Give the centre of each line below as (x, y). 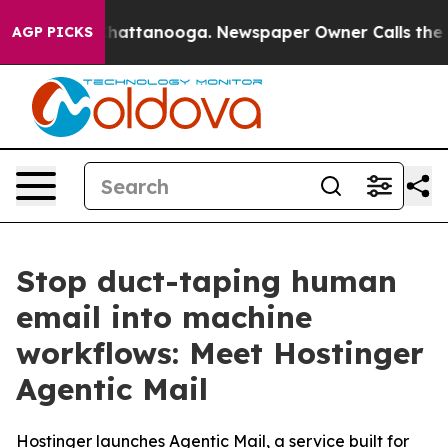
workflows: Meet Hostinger (220, 353)
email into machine (164, 317)
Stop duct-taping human (206, 281)
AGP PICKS (52, 32)
